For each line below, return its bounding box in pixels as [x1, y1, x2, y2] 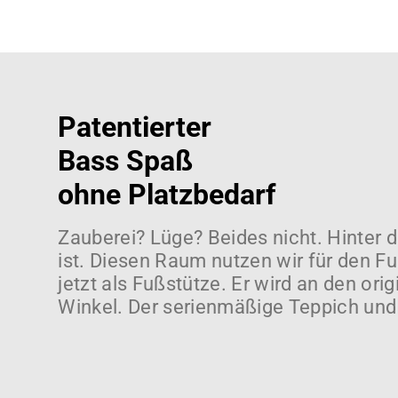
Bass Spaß [58, 144, 194, 179]
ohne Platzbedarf [58, 178, 276, 212]
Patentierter [58, 110, 212, 145]
